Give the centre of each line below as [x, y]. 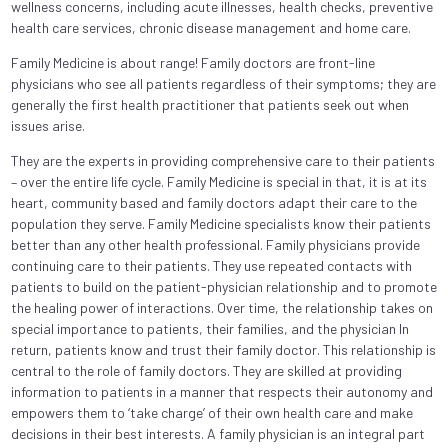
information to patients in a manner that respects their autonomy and [221, 391]
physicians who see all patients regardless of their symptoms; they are [223, 83]
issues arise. [47, 125]
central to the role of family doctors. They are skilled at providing [206, 370]
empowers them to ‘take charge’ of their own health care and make [211, 412]
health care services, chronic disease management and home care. [210, 27]
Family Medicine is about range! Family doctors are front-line [192, 62]
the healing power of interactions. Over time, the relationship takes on [221, 307]
